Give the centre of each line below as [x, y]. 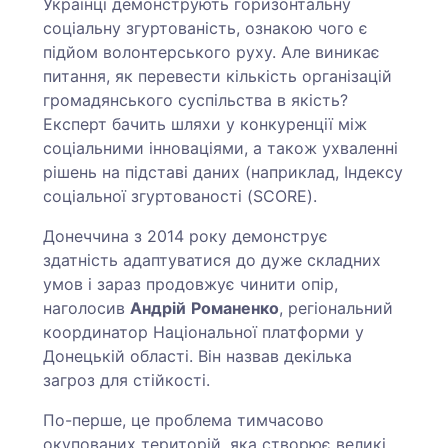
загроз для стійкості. [129, 380]
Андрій [158, 308]
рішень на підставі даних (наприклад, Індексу [223, 172]
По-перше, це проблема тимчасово [184, 420]
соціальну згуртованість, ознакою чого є [206, 28]
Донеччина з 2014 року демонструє [186, 236]
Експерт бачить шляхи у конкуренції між [205, 124]
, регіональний [336, 308]
